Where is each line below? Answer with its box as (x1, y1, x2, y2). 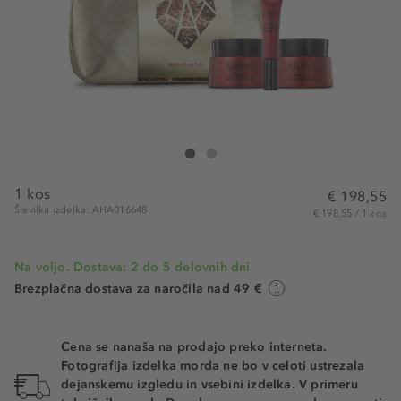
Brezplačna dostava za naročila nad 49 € (14, 281, 262, 296)
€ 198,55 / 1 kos (312, 208, 387, 219)
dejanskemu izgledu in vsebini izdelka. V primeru (61, 377, 358, 392)
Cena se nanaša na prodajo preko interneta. (61, 339, 328, 354)
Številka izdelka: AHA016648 (14, 204, 148, 216)
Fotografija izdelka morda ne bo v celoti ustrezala (61, 358, 365, 373)
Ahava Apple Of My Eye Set (189, 149, 304, 159)
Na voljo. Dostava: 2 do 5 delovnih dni (14, 260, 251, 275)
